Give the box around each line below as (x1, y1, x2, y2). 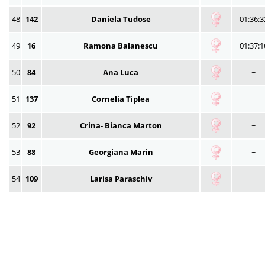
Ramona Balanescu (83, 40, 158, 51)
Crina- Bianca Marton (79, 119, 162, 131)
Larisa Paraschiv (89, 173, 152, 184)
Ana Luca (103, 66, 138, 77)
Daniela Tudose (91, 13, 151, 24)
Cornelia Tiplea (92, 93, 150, 104)
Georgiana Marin (88, 146, 153, 157)
